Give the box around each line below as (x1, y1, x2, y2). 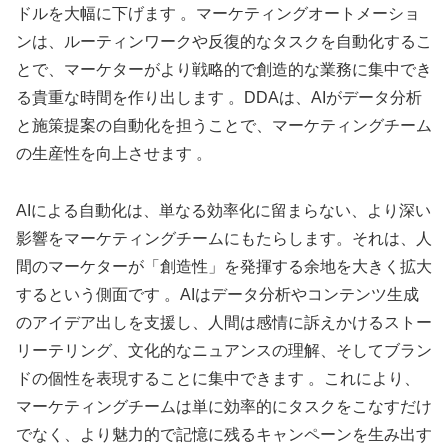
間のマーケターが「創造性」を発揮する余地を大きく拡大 (16, 257, 432, 275)
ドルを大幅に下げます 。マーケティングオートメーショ (16, 4, 420, 22)
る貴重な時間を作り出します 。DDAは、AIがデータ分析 (16, 88, 422, 106)
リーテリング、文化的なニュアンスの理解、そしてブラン (16, 341, 432, 359)
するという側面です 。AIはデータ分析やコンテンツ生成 (16, 285, 419, 303)
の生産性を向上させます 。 (16, 144, 212, 162)
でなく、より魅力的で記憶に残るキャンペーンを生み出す (16, 425, 432, 443)
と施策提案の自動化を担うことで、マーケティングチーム (16, 116, 432, 134)
